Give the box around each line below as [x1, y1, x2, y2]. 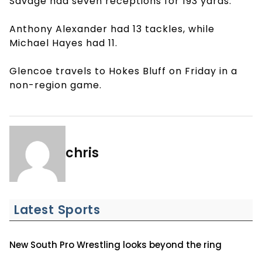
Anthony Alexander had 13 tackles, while [9, 22, 215, 36]
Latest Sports [14, 201, 101, 218]
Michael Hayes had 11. [9, 36, 120, 50]
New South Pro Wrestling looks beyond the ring [9, 238, 222, 251]
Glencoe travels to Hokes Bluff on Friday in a [9, 64, 237, 78]
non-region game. [9, 78, 102, 92]
